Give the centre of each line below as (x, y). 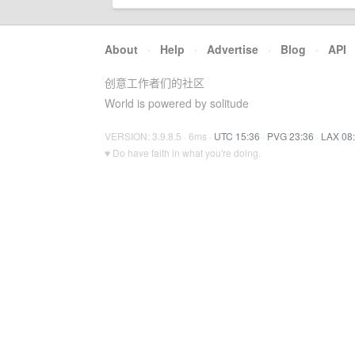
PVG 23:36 (290, 136)
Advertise (233, 49)
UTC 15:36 (237, 136)
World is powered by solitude (177, 103)
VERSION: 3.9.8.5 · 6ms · (159, 136)
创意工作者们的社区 (155, 82)
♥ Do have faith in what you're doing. (183, 153)
